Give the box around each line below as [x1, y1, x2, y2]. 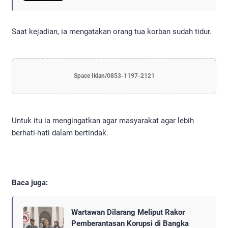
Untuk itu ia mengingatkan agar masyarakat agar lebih [12, 116, 194, 125]
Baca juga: [12, 178, 48, 188]
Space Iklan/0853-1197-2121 [73, 72, 155, 79]
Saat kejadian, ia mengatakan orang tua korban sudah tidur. [12, 26, 212, 36]
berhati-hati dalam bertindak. [12, 128, 108, 137]
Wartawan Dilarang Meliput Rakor [71, 208, 185, 217]
